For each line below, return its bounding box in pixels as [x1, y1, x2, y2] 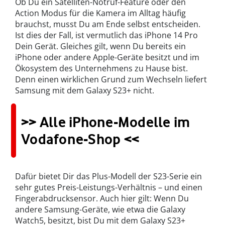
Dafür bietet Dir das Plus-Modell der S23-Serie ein [15, 170, 202, 182]
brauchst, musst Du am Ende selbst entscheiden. [15, 18, 200, 30]
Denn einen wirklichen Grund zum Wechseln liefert [15, 73, 207, 85]
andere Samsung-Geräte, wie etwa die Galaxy [15, 203, 185, 215]
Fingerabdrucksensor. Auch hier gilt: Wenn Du [15, 192, 189, 204]
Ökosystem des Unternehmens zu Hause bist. [15, 62, 188, 74]
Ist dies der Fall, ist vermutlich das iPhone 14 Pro [15, 29, 198, 41]
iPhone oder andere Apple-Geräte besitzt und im [15, 51, 199, 63]
